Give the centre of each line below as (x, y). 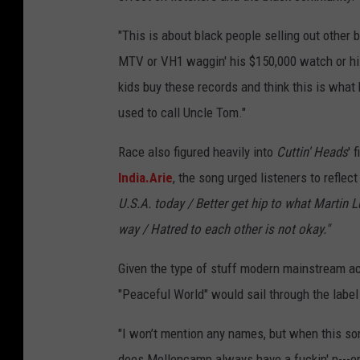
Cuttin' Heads (312, 152)
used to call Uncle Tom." (182, 113)
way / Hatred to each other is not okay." (224, 229)
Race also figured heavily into (197, 152)
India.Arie (145, 178)
